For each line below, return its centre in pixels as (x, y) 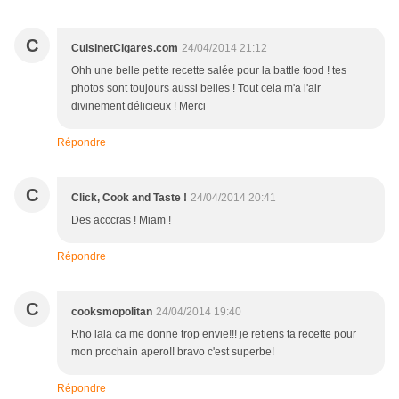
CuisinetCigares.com (125, 49)
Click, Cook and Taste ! (129, 198)
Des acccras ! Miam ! (121, 220)
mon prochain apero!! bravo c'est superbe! (173, 352)
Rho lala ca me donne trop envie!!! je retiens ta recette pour (214, 334)
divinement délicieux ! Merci (138, 106)
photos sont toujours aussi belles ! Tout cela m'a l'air (196, 89)
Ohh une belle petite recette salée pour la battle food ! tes (209, 71)
